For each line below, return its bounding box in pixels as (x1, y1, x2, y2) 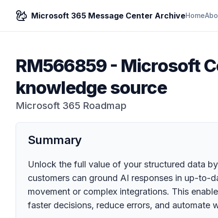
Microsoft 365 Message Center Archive (31, 11, 185, 20)
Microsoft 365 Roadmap (16, 100, 127, 111)
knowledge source (16, 77, 167, 98)
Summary (28, 133, 82, 147)
